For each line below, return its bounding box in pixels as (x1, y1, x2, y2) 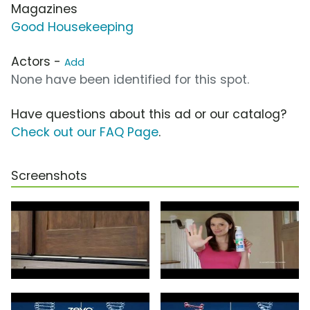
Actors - (11, 53, 64, 71)
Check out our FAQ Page (11, 124, 158, 141)
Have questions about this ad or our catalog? (11, 106, 286, 123)
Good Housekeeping (11, 19, 134, 36)
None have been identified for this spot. (11, 71, 249, 89)
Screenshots (11, 167, 87, 185)
